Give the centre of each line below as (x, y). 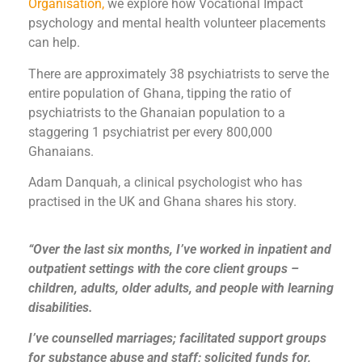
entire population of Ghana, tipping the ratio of (160, 93)
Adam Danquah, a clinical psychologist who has (165, 183)
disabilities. (61, 307)
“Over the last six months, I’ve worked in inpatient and (180, 249)
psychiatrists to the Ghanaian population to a (157, 112)
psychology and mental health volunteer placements (177, 23)
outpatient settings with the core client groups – (164, 268)
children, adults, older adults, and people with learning (181, 288)
